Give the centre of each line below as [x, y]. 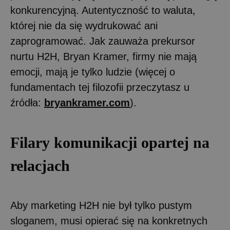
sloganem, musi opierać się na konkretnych [109, 221]
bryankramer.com [87, 102]
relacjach [40, 165]
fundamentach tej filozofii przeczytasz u [100, 87]
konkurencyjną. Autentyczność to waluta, [103, 10]
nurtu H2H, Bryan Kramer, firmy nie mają [103, 56]
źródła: [27, 102]
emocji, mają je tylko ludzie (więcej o [93, 72]
